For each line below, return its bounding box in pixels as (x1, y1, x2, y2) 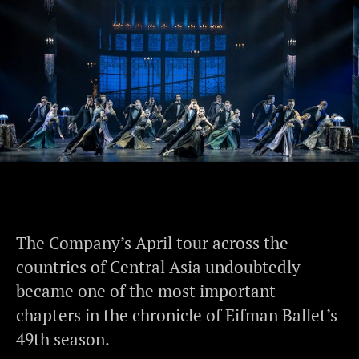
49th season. (16, 328, 110, 350)
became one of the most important (16, 280, 276, 302)
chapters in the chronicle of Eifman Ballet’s (16, 304, 337, 326)
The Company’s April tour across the (16, 232, 288, 254)
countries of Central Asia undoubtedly (16, 256, 301, 278)
